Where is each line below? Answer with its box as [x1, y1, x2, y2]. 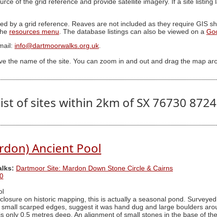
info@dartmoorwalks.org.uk [15, 42, 99, 50]
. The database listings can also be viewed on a [59, 28, 206, 35]
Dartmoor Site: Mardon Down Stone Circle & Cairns [16, 165, 173, 172]
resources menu [9, 28, 59, 35]
